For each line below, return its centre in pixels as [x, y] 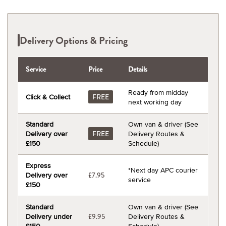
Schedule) [144, 143]
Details [138, 69]
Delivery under [49, 216]
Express [38, 165]
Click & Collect [48, 97]
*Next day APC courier [163, 170]
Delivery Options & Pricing [74, 40]
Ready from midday [158, 92]
